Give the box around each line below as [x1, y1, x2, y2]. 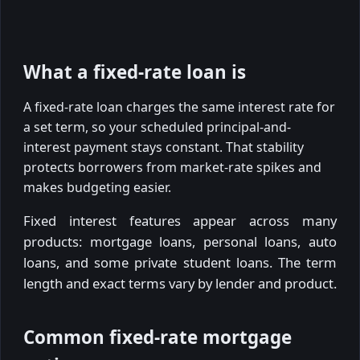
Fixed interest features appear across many [23, 211, 337, 231]
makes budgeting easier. [23, 178, 171, 196]
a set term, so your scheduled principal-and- [23, 117, 291, 136]
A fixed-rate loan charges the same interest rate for [23, 97, 335, 116]
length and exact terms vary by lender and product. [23, 274, 337, 293]
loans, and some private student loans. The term [23, 253, 337, 272]
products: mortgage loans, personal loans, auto [23, 232, 337, 252]
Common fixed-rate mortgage [23, 325, 292, 350]
